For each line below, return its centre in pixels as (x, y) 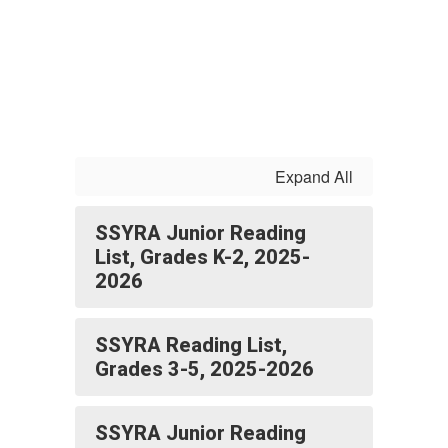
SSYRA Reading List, (191, 345)
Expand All (314, 177)
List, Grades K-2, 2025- (202, 257)
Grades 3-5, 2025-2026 (204, 369)
